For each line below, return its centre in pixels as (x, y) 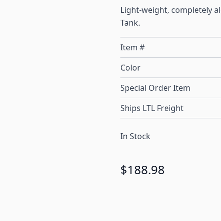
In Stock (135, 136)
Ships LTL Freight (152, 108)
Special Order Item (155, 88)
